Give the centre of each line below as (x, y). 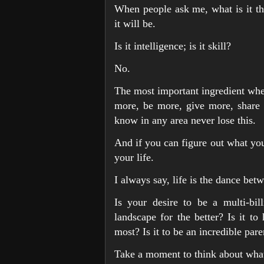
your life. (134, 157)
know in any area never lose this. (185, 120)
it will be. (135, 23)
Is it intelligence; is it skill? (173, 46)
